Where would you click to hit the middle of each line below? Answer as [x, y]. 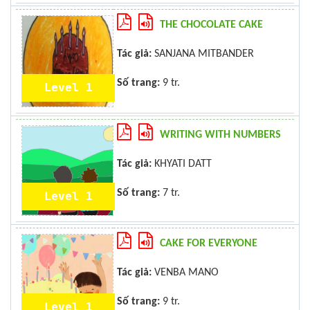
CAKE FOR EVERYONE [209, 244]
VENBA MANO [185, 273]
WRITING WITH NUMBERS [220, 135]
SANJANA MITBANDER [203, 54]
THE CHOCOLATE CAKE [211, 25]
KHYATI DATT [182, 164]
